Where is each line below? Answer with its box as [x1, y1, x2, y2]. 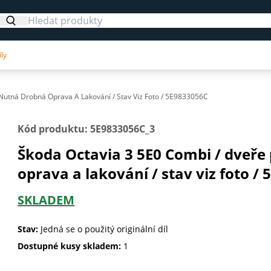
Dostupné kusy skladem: [18, 240, 122, 252]
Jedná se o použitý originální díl [38, 223, 169, 235]
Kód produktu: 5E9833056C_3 [18, 122, 155, 136]
